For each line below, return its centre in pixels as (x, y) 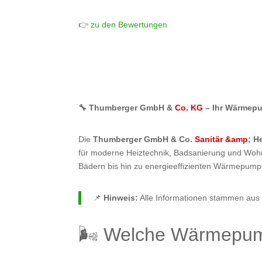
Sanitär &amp (222, 139)
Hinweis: (121, 197)
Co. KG (189, 108)
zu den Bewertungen (128, 24)
